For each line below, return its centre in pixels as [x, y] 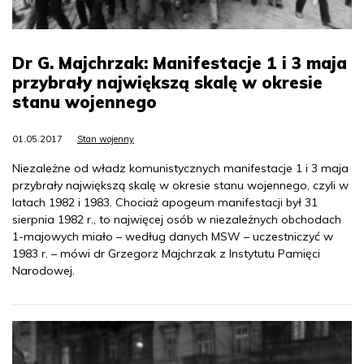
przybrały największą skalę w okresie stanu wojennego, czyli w [180, 185]
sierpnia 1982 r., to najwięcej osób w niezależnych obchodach [177, 219]
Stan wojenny [106, 139]
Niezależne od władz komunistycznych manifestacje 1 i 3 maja [180, 168]
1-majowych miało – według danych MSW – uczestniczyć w [173, 236]
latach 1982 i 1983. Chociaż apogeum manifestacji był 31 [165, 202]
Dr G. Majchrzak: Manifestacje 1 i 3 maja [180, 63]
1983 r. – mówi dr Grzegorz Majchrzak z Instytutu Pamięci [166, 253]
